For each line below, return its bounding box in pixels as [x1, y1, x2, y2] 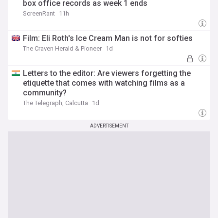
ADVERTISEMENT [90, 123, 128, 128]
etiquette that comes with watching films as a [23, 78, 185, 88]
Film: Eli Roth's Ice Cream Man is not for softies [23, 34, 193, 43]
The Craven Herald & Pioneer [23, 45, 102, 52]
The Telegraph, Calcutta [23, 99, 88, 107]
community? [23, 88, 67, 97]
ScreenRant [23, 10, 55, 17]
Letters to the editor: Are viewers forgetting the [23, 69, 191, 78]
